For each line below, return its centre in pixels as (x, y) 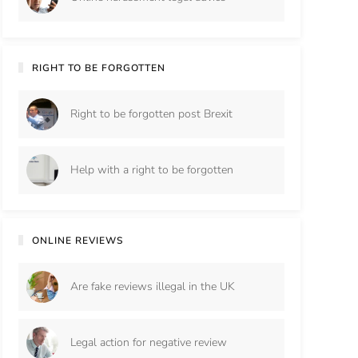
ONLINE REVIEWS (78, 240)
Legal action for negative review (148, 343)
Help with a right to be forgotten (151, 170)
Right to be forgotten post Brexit (151, 114)
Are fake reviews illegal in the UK (152, 287)
